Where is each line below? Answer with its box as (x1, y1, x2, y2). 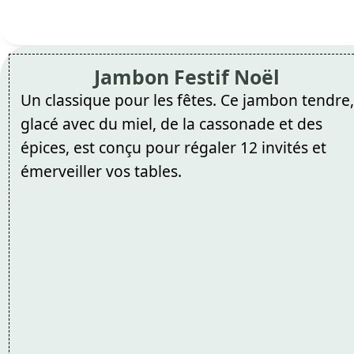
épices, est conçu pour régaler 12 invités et (20, 136, 326, 158)
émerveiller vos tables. (20, 160, 182, 182)
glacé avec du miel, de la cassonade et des (20, 112, 322, 134)
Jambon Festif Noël (94, 62, 281, 90)
